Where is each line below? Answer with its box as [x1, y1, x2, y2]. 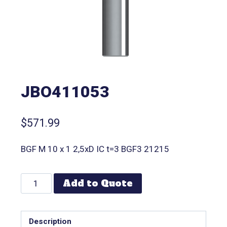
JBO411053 [20, 82, 109, 101]
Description [28, 216, 71, 226]
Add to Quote [63, 177, 133, 190]
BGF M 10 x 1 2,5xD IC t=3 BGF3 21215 [20, 144, 169, 155]
